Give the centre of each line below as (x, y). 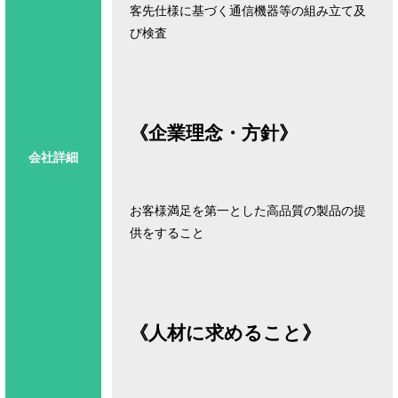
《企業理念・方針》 (214, 132)
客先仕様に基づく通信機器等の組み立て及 (248, 11)
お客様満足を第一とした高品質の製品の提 (248, 211)
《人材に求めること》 (225, 332)
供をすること (167, 233)
